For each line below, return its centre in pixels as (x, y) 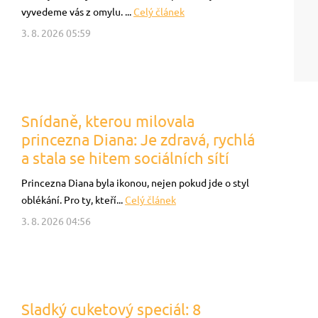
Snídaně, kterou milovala (108, 121)
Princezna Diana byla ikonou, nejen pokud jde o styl (135, 183)
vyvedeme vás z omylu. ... (77, 12)
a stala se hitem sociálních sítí (125, 158)
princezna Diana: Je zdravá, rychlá (138, 139)
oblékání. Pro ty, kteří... (73, 200)
